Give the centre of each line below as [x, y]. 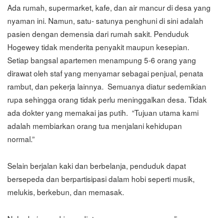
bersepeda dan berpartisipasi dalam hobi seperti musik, [101, 179]
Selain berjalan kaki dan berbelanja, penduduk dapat [97, 166]
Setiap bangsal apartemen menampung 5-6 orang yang [102, 60]
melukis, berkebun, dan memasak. [66, 192]
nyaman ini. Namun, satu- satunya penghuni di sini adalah [105, 21]
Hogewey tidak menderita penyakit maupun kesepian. [98, 47]
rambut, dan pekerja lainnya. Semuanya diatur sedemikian [107, 86]
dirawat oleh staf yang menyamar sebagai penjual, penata [105, 73]
